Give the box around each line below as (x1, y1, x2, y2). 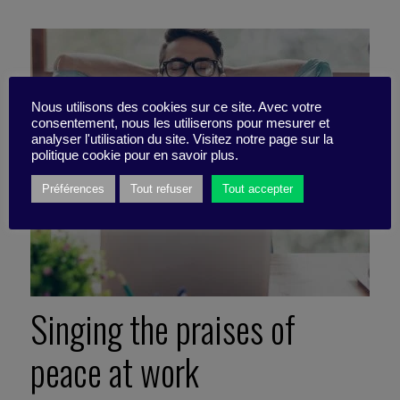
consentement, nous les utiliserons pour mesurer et (31, 115, 329, 130)
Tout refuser (130, 181, 192, 196)
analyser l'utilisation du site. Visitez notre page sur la (31, 131, 333, 146)
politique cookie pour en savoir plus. (31, 147, 238, 162)
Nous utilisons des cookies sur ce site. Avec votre (31, 99, 321, 114)
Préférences (42, 181, 104, 196)
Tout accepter (222, 181, 293, 196)
